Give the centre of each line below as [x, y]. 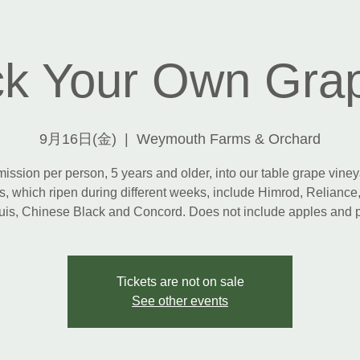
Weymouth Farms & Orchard [229, 139]
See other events [180, 301]
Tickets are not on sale [180, 282]
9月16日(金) [78, 139]
